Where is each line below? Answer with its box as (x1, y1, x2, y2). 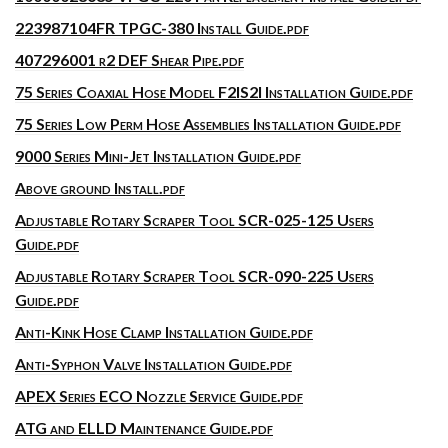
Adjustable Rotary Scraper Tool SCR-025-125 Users (15, 210, 374, 229)
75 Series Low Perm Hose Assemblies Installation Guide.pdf (15, 114, 401, 133)
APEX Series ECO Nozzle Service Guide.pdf (15, 386, 303, 405)
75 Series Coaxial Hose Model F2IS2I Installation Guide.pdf (15, 82, 413, 101)
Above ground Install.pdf (15, 178, 185, 197)
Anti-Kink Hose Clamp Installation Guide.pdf (15, 322, 313, 341)
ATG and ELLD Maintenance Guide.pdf (15, 418, 273, 437)
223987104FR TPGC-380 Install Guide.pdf (15, 18, 309, 37)
